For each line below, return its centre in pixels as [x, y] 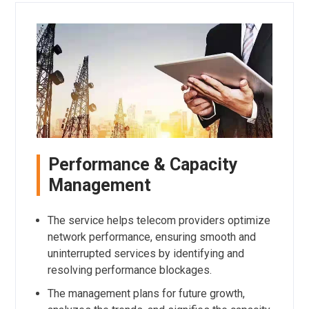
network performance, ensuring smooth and [151, 237]
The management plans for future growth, [146, 294]
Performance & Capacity [143, 165]
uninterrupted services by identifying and [146, 254]
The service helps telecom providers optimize [159, 221]
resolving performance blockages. [129, 270]
